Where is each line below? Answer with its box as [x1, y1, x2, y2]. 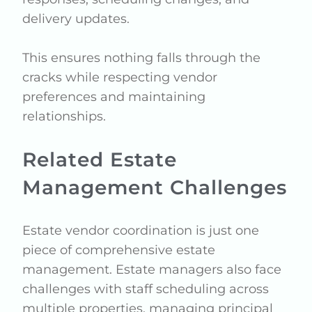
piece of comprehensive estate [22, 242, 216, 258]
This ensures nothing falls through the [22, 50, 261, 65]
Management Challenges [22, 175, 288, 199]
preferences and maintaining [22, 89, 206, 104]
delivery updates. [22, 11, 130, 26]
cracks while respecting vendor [22, 70, 218, 85]
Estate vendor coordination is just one [22, 223, 260, 238]
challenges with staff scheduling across [22, 281, 270, 297]
